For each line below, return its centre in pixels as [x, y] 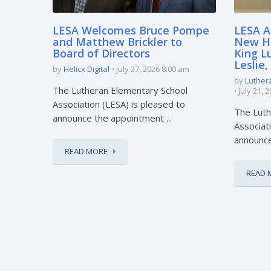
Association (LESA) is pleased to [119, 104]
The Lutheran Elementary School [120, 90]
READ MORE [86, 151]
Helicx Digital [87, 69]
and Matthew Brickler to [117, 41]
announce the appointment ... [112, 118]
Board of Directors [101, 53]
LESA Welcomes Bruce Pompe [131, 30]
